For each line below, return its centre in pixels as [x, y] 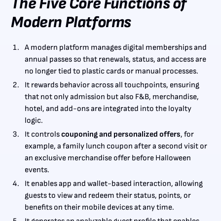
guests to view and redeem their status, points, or [108, 195]
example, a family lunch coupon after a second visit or [116, 146]
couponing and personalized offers [121, 134]
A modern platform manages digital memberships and [116, 47]
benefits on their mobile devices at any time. [100, 207]
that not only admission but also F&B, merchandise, [112, 97]
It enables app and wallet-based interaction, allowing [114, 184]
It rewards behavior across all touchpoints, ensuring [112, 85]
